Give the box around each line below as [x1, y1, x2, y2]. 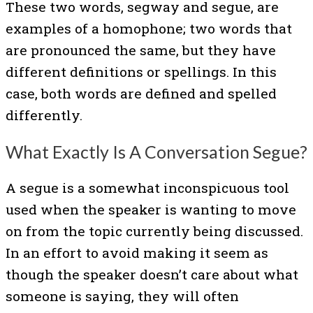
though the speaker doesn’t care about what [6, 265, 298, 284]
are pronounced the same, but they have [6, 41, 276, 59]
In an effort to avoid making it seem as [6, 244, 268, 262]
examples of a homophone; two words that [6, 19, 292, 37]
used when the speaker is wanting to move [6, 201, 296, 219]
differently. [6, 105, 82, 124]
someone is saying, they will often [6, 287, 239, 305]
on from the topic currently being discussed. [6, 222, 303, 240]
